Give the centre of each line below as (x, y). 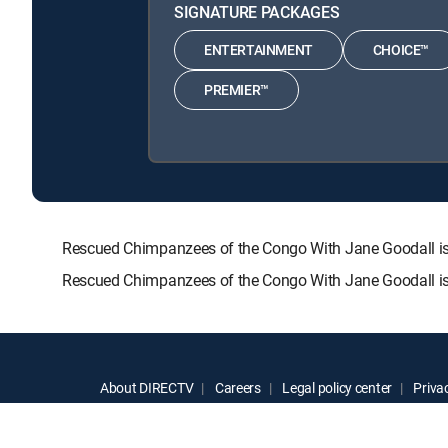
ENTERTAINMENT (258, 50)
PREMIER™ (236, 90)
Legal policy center (336, 387)
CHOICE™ (401, 50)
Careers (236, 387)
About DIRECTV (147, 387)
